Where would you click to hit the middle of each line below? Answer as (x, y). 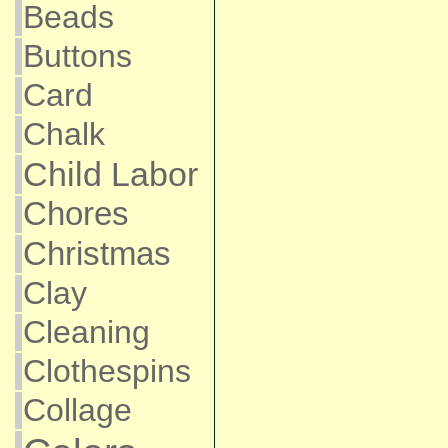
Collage (77, 410)
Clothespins (106, 371)
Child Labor (110, 174)
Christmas (96, 253)
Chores (75, 214)
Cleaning (86, 332)
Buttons (77, 56)
